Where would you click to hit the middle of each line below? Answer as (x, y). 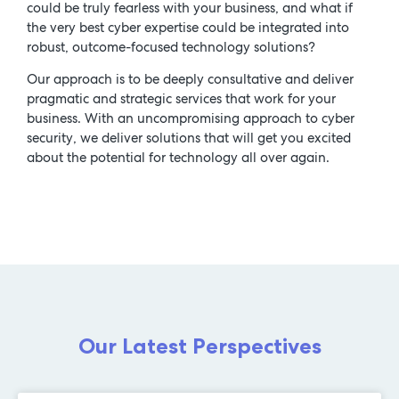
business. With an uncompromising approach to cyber (191, 119)
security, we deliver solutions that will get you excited (189, 138)
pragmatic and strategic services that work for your (181, 99)
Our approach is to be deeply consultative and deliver (190, 80)
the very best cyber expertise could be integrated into (188, 27)
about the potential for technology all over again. (178, 158)
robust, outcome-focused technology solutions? (171, 47)
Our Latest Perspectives (199, 346)
